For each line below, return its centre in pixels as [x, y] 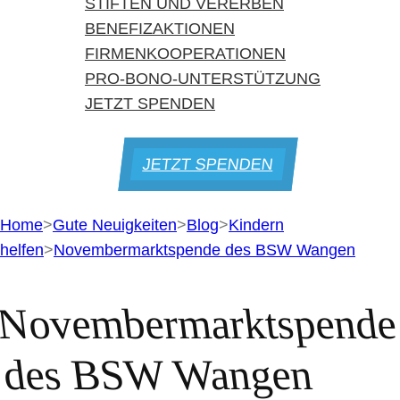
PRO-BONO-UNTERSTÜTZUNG [203, 79]
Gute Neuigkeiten [115, 225]
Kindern [256, 225]
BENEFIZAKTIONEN [160, 29]
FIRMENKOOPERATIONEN [185, 54]
